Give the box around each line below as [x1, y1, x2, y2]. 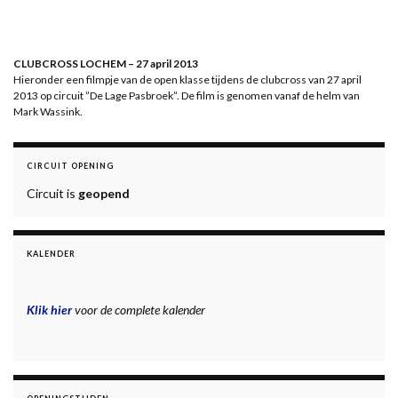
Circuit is [27, 185, 78, 201]
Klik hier [27, 301, 72, 317]
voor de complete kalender [72, 301, 205, 317]
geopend [78, 185, 130, 201]
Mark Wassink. [13, 104, 83, 118]
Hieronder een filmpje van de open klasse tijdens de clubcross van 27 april [13, 72, 362, 86]
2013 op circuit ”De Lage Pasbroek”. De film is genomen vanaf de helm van [13, 88, 360, 102]
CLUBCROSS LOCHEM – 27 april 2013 [13, 56, 198, 70]
